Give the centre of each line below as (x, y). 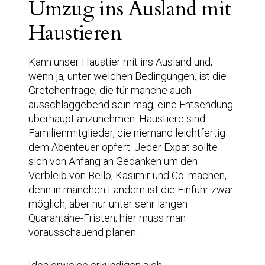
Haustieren (75, 33)
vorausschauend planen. (83, 232)
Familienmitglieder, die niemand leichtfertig (127, 132)
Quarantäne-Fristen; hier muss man (107, 218)
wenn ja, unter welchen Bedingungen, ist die (127, 76)
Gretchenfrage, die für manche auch (110, 90)
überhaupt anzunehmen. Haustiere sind (117, 118)
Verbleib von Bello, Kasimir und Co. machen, (127, 175)
